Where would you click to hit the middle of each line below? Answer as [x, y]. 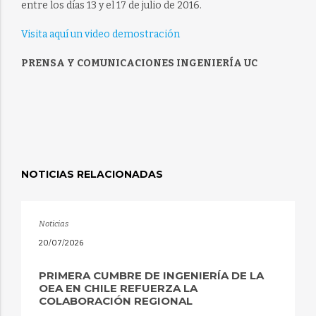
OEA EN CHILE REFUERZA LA [118, 288]
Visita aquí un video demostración [100, 35]
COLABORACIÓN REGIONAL [115, 300]
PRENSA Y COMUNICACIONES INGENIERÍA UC [139, 63]
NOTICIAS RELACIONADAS [92, 175]
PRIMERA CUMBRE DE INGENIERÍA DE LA [151, 275]
